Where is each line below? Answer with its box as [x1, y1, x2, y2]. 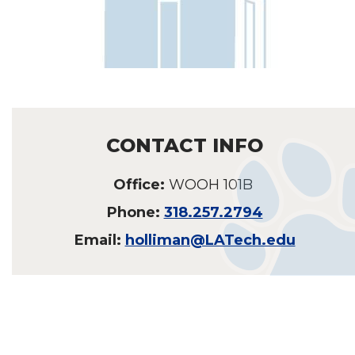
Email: [74, 231, 125, 249]
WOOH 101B [168, 175, 253, 193]
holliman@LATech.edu [124, 231, 296, 249]
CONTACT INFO [106, 133, 263, 157]
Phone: [106, 203, 164, 221]
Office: [113, 175, 169, 193]
